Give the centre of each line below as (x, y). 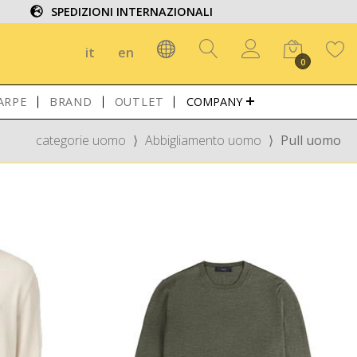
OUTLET (139, 102)
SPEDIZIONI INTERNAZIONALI (132, 12)
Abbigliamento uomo (203, 140)
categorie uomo (81, 140)
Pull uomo (311, 140)
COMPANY (215, 102)
